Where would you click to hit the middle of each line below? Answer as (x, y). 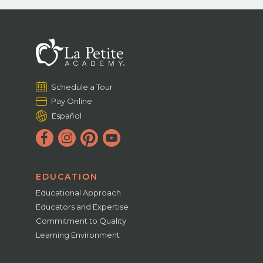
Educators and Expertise (82, 206)
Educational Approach (79, 192)
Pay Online (72, 101)
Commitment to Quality (81, 220)
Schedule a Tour (82, 87)
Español (67, 115)
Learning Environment (78, 235)
